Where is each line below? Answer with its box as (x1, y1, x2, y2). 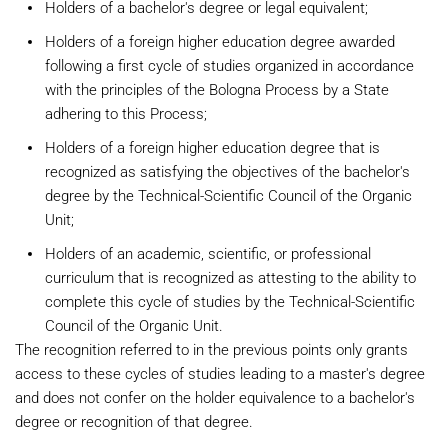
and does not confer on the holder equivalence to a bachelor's (15, 389, 415, 407)
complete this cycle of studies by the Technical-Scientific (45, 293, 415, 311)
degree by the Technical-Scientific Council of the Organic (45, 187, 412, 205)
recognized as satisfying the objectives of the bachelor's (45, 163, 410, 181)
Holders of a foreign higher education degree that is (45, 139, 380, 157)
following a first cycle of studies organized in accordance (45, 57, 414, 75)
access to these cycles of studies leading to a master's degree (15, 365, 425, 383)
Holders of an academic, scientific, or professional (45, 245, 371, 263)
